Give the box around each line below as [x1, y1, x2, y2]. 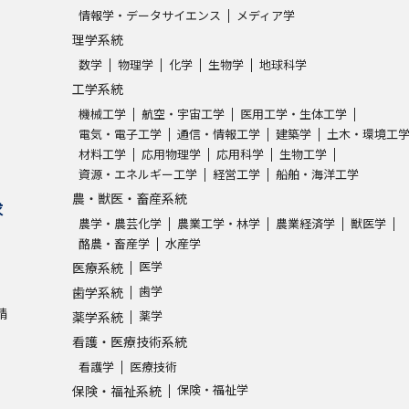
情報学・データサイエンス [79, 5, 221, 24]
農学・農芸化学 [79, 214, 162, 232]
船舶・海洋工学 [276, 164, 359, 183]
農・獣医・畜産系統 [72, 188, 187, 207]
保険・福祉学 [177, 380, 248, 398]
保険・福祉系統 [72, 381, 162, 400]
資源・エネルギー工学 [79, 164, 197, 183]
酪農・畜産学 [79, 234, 150, 252]
